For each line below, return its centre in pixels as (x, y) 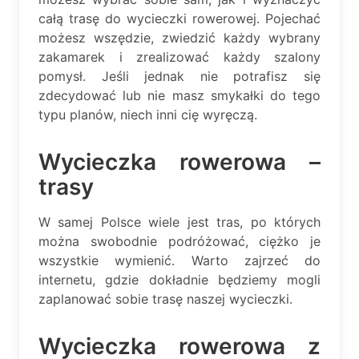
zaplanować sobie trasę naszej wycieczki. (165, 298)
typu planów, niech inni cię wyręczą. (148, 114)
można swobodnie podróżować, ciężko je (179, 241)
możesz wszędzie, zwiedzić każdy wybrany (179, 37)
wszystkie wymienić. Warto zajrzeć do (179, 260)
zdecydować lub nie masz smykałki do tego (179, 95)
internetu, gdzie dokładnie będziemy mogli (179, 279)
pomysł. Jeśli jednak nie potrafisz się (179, 76)
